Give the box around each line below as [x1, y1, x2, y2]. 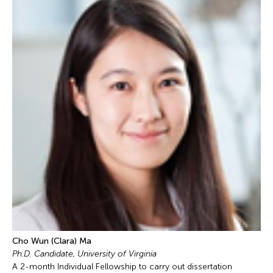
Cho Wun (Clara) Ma [12, 235, 91, 246]
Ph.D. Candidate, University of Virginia [12, 248, 159, 259]
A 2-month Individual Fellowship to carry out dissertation [12, 261, 232, 272]
